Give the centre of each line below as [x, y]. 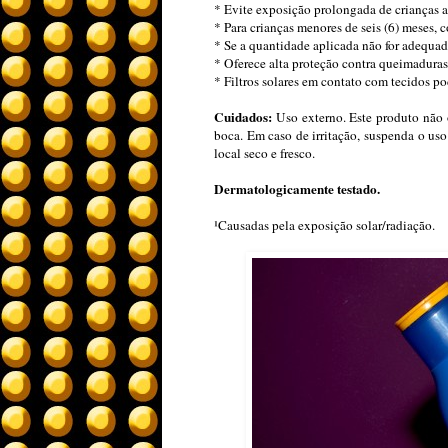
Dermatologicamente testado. [297, 189]
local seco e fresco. [264, 153]
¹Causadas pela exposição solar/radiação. [324, 225]
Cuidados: [245, 117]
